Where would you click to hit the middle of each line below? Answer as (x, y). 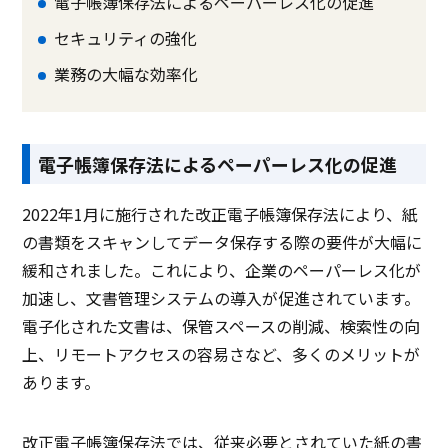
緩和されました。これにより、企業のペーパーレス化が (222, 270)
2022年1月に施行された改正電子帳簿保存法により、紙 (220, 214)
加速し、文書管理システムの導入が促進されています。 (221, 298)
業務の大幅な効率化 (126, 74)
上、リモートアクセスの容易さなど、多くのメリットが (221, 354)
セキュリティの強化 (126, 38)
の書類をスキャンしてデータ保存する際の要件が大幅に (222, 242)
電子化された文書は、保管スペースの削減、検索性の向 (221, 326)
